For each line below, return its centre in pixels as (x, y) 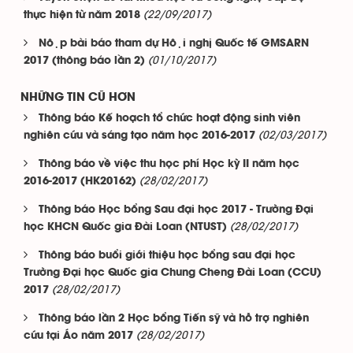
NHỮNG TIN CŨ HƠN (78, 98)
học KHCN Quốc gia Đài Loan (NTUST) (125, 227)
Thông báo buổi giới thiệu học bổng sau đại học (167, 256)
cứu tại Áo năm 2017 (78, 336)
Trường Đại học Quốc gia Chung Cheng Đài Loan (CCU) (173, 273)
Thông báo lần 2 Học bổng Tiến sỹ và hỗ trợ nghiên (174, 319)
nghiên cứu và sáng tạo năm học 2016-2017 (139, 136)
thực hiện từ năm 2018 (82, 15)
